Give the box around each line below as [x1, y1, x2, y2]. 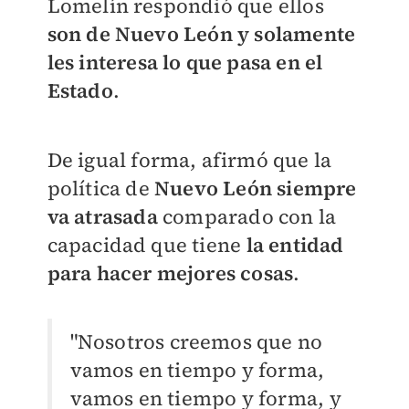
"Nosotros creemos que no [69, 328, 323, 356]
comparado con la [157, 203, 337, 231]
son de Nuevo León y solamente [47, 20, 356, 48]
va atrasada [47, 203, 158, 231]
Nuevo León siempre [153, 174, 357, 203]
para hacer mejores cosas [47, 259, 294, 288]
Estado [47, 77, 113, 105]
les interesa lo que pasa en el [47, 48, 323, 77]
